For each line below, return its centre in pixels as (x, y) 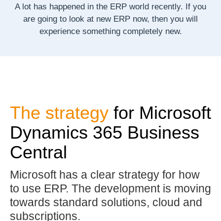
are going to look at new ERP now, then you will (110, 19)
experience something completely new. (110, 31)
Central (39, 152)
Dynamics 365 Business (105, 133)
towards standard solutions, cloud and (106, 202)
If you (195, 6)
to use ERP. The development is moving (111, 188)
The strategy (59, 113)
